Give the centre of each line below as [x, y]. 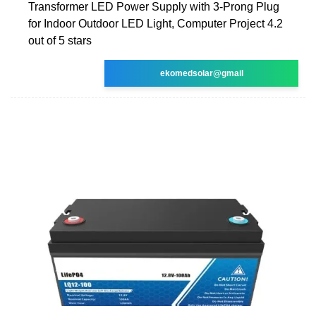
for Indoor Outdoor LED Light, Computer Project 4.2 [156, 23]
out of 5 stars [60, 40]
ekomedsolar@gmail [201, 73]
